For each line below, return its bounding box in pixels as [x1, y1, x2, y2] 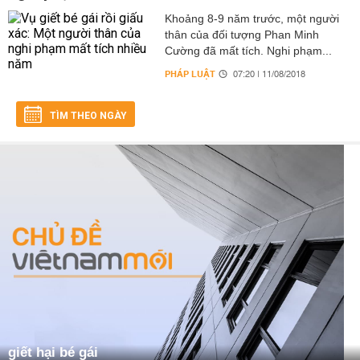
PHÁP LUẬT [164, 66, 215, 83]
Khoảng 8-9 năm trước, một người [164, 12, 339, 25]
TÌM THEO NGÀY [50, 110, 127, 121]
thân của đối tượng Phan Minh [164, 28, 319, 41]
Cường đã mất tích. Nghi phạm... [164, 44, 332, 57]
